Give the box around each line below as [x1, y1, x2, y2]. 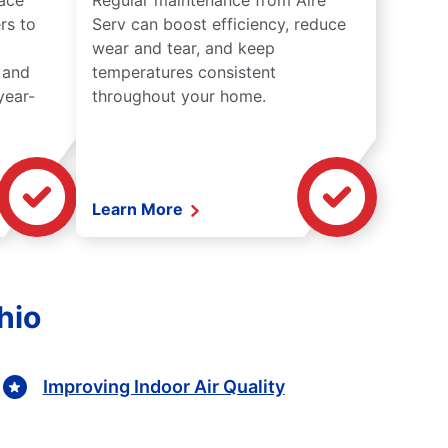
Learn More [92, 199, 187, 220]
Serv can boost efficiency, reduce [92, 14, 346, 35]
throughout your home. [92, 86, 266, 107]
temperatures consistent [92, 62, 276, 83]
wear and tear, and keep [92, 38, 275, 59]
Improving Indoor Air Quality [42, 375, 285, 397]
